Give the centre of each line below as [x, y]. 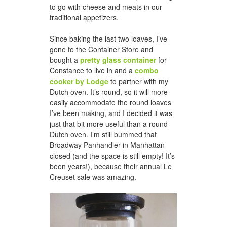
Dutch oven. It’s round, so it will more [109, 91]
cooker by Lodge [79, 81]
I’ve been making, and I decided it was [111, 113]
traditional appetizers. [84, 17]
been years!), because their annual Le [111, 166]
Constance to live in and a [92, 70]
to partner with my [138, 81]
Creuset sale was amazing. [93, 177]
